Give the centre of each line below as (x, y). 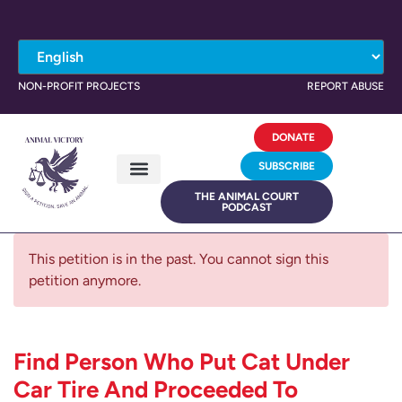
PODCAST (246, 207)
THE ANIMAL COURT (246, 197)
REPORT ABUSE (345, 86)
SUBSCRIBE (286, 166)
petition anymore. (85, 280)
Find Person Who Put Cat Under (182, 362)
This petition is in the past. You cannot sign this (179, 259)
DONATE (293, 137)
